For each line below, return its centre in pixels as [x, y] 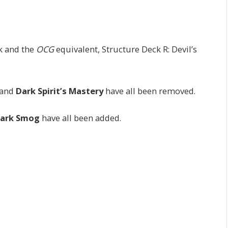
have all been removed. [149, 91]
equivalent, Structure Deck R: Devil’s [126, 49]
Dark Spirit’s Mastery [60, 91]
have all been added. [80, 118]
